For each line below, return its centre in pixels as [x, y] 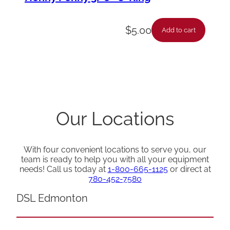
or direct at [189, 169]
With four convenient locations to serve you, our [115, 150]
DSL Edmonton [52, 198]
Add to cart [178, 30]
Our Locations [115, 119]
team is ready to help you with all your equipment [115, 160]
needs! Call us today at [63, 169]
